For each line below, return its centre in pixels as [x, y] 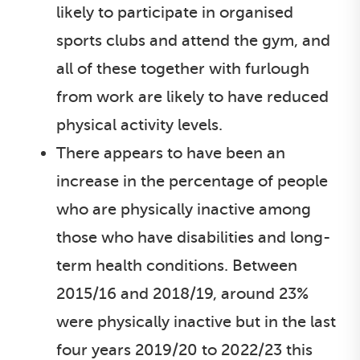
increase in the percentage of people [192, 181]
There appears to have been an [171, 153]
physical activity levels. [139, 125]
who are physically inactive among [184, 209]
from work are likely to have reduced [192, 97]
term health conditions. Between [177, 266]
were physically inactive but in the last [196, 322]
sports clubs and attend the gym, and [193, 41]
